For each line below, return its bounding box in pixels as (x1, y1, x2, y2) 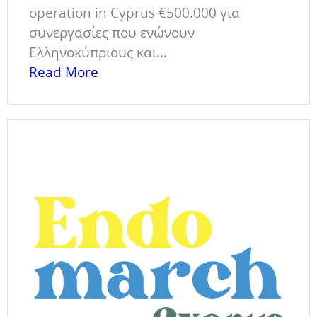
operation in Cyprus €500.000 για (29, 3, 240, 22)
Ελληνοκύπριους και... (29, 42, 167, 62)
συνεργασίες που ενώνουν (29, 23, 195, 42)
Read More (29, 62, 98, 81)
